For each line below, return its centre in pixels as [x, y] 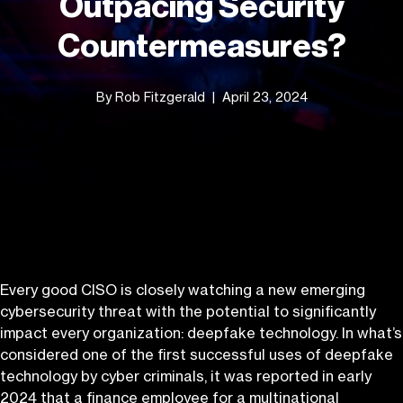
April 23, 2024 [264, 97]
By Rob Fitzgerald [150, 97]
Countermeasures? [201, 47]
